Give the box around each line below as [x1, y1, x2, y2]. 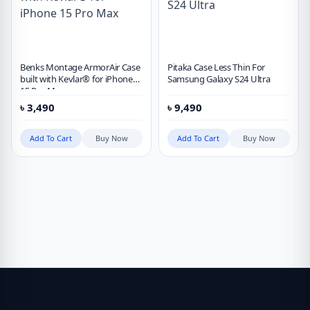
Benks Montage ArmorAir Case [20, 61, 140, 73]
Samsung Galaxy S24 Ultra [167, 73, 271, 85]
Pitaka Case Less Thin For [167, 61, 265, 73]
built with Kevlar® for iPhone [20, 73, 133, 85]
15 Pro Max [20, 84, 64, 97]
